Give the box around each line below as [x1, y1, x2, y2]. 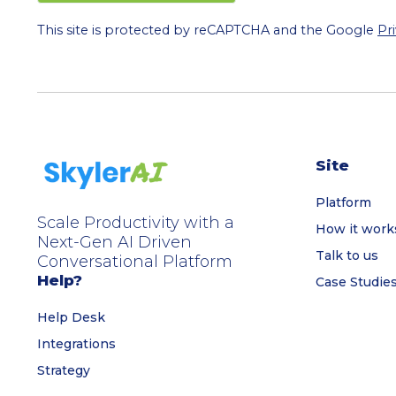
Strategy [37, 362, 90, 378]
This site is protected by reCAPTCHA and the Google [37, 22, 377, 39]
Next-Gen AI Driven [37, 232, 192, 252]
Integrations [37, 335, 116, 352]
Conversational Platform [37, 251, 232, 271]
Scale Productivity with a [37, 212, 234, 232]
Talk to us [316, 247, 378, 264]
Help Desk [37, 308, 105, 325]
